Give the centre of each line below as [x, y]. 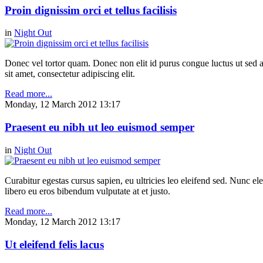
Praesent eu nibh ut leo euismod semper [100, 127]
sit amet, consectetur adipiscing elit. [70, 74]
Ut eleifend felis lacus [54, 244]
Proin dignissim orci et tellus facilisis [91, 10]
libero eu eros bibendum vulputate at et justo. [87, 191]
